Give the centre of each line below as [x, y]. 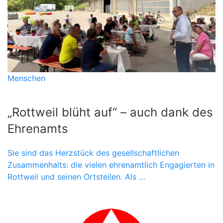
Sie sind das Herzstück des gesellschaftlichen [93, 153]
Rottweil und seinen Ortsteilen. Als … [76, 176]
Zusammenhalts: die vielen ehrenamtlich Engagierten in [111, 165]
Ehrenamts [38, 128]
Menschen [26, 78]
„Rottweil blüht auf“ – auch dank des [110, 112]
